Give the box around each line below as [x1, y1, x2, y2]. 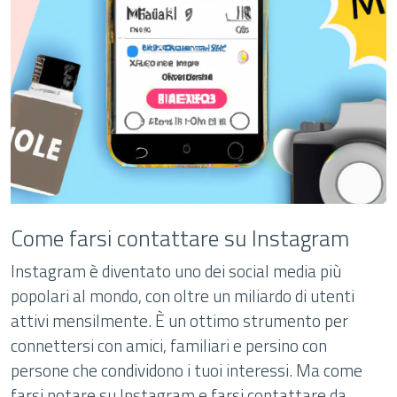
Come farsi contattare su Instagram [11, 221, 349, 255]
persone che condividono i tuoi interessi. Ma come [11, 357, 362, 383]
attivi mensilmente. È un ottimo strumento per [11, 307, 348, 333]
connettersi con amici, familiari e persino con [11, 332, 327, 358]
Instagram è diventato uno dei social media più [11, 258, 341, 284]
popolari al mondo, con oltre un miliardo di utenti [11, 283, 354, 308]
